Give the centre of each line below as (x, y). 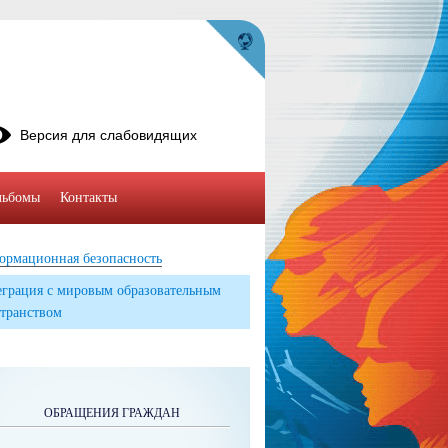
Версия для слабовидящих (108, 135)
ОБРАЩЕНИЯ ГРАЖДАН (112, 413)
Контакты (88, 197)
